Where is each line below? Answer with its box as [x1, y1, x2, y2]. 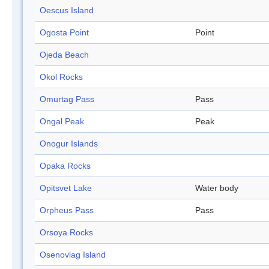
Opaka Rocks [40, 161, 91, 171]
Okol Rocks [40, 72, 83, 82]
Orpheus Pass [40, 205, 94, 216]
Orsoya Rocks [40, 228, 93, 238]
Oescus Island [40, 5, 94, 16]
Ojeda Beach [40, 50, 89, 60]
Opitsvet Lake [40, 183, 92, 193]
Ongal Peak [40, 116, 84, 127]
